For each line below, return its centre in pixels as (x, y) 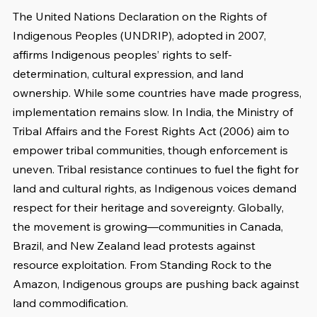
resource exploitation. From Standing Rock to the (144, 265)
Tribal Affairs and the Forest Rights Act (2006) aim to (152, 131)
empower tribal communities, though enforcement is (152, 150)
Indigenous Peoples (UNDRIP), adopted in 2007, (141, 36)
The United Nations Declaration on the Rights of (141, 17)
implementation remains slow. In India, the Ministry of (154, 112)
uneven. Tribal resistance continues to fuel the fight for (157, 169)
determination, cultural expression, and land (129, 74)
